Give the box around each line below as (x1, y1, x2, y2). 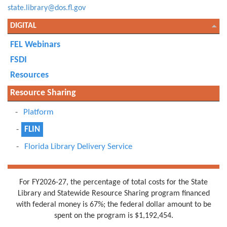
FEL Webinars (10, 40, 60, 50)
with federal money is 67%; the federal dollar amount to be (16, 201, 211, 209)
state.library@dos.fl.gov (8, 4, 86, 12)
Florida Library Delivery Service (24, 142, 132, 151)
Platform (23, 108, 54, 117)
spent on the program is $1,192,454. (54, 212, 173, 220)
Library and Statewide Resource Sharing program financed (17, 190, 210, 198)
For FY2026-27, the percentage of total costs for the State (19, 178, 208, 186)
